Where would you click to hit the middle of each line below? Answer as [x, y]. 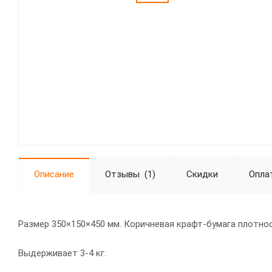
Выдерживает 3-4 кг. [62, 253]
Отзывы [122, 174]
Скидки [202, 174]
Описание [54, 174]
